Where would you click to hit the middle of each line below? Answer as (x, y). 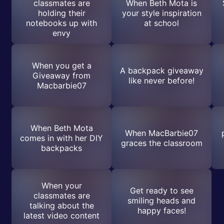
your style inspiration (161, 13)
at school (161, 23)
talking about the (61, 205)
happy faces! (161, 210)
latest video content (61, 215)
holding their (61, 13)
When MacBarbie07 (161, 133)
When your (61, 185)
